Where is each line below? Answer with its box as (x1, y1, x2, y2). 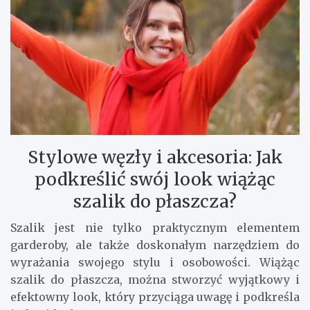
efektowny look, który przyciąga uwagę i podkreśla (10, 289, 300, 304)
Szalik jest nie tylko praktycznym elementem (10, 220, 300, 235)
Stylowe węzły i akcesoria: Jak (27, 145, 283, 168)
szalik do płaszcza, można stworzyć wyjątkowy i (10, 272, 300, 286)
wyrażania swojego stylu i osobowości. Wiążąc (10, 255, 300, 269)
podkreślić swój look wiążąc (35, 167, 275, 190)
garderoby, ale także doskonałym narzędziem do (10, 237, 300, 252)
